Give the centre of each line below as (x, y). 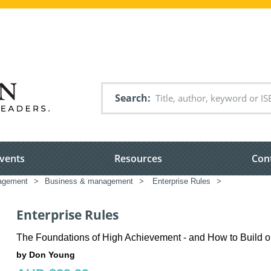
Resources (138, 159)
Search (131, 98)
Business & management (89, 181)
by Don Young (46, 254)
